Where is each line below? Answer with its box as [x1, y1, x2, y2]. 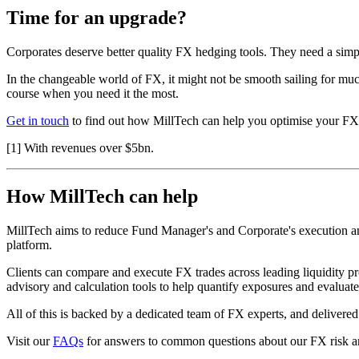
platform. [6, 237, 52, 252]
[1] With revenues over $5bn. [6, 141, 154, 155]
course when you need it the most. [6, 87, 179, 101]
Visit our [6, 333, 53, 348]
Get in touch [6, 114, 69, 128]
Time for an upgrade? [6, 7, 187, 29]
